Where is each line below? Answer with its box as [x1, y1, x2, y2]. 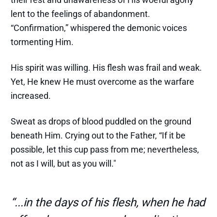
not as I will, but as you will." [11, 158, 117, 169]
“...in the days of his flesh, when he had [11, 196, 206, 210]
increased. [11, 91, 51, 101]
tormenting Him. [11, 37, 74, 47]
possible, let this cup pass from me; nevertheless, [11, 144, 200, 155]
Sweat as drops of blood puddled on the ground [11, 116, 192, 127]
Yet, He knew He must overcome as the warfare [11, 77, 195, 87]
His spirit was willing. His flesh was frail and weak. [11, 62, 202, 73]
